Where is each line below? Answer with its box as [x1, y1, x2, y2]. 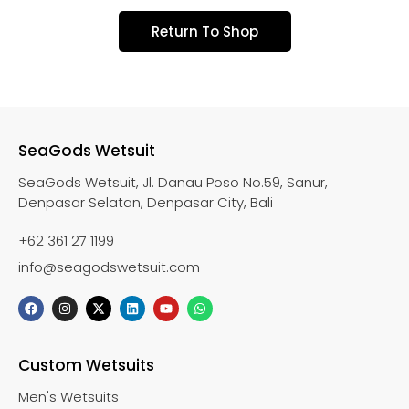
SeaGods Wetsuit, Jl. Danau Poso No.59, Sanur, [18, 172, 328, 192]
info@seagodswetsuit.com [18, 257, 200, 277]
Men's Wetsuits [18, 386, 119, 406]
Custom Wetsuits [18, 353, 154, 376]
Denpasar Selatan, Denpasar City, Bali [18, 192, 273, 212]
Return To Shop [151, 21, 258, 41]
